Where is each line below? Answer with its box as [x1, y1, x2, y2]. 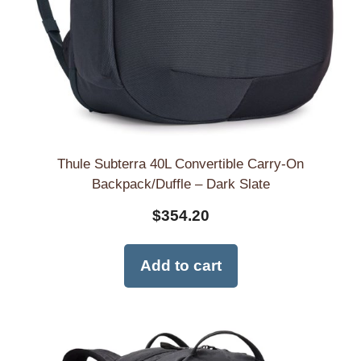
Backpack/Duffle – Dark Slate [91, 176, 270, 193]
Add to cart [139, 257, 222, 275]
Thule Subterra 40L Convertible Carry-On [57, 156, 304, 172]
